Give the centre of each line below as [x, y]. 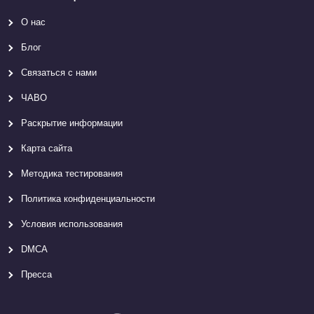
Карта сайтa [47, 148]
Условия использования [72, 224]
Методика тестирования [72, 173]
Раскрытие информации [72, 123]
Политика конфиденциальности [88, 199]
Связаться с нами [59, 73]
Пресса [36, 274]
